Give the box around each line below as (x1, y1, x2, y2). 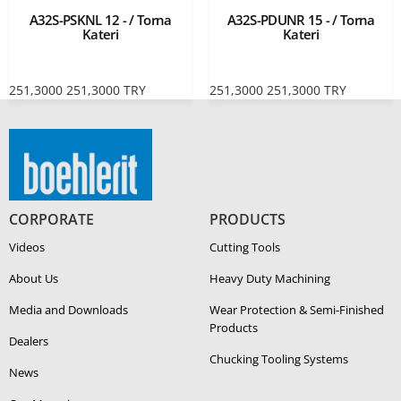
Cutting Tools (209, 239, 280, 256)
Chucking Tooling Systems (209, 351, 348, 368)
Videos (9, 239, 45, 256)
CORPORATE (9, 209, 94, 230)
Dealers (9, 333, 48, 350)
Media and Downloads (9, 302, 128, 319)
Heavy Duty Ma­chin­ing (209, 270, 330, 287)
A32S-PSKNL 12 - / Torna (29, 11, 172, 29)
